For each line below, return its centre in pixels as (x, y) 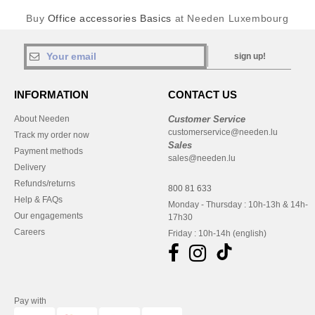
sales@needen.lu (202, 158)
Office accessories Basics (109, 18)
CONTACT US (202, 95)
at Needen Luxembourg (230, 18)
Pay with (30, 301)
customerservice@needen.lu (223, 132)
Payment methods (49, 151)
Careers (30, 232)
